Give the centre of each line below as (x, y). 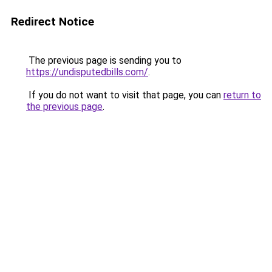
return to (242, 95)
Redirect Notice (53, 22)
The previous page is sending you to (104, 60)
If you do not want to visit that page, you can (125, 95)
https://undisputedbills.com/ (87, 72)
